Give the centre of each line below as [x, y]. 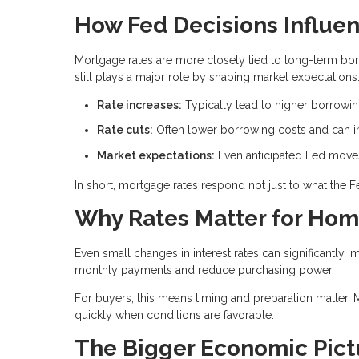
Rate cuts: [125, 130]
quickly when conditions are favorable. [174, 315]
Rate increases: [139, 105]
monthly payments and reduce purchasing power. [204, 270]
